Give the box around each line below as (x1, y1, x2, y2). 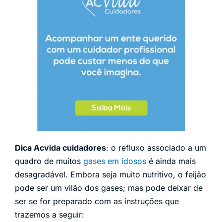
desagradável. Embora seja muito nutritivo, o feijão (15, 169, 206, 180)
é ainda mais (146, 156, 196, 166)
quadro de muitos (15, 156, 83, 166)
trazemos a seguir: (15, 210, 84, 220)
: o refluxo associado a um (106, 143, 206, 153)
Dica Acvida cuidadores (15, 143, 106, 153)
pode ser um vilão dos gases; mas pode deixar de (15, 183, 203, 193)
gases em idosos (83, 156, 146, 166)
